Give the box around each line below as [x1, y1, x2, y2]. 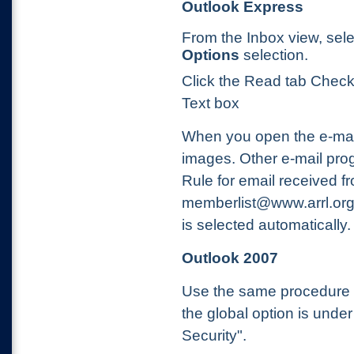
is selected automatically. [182, 217, 351, 233]
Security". [182, 327, 247, 344]
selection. [239, 47, 308, 63]
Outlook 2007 [182, 250, 278, 266]
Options [182, 47, 239, 63]
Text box [182, 95, 239, 111]
